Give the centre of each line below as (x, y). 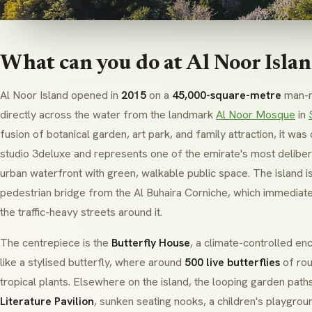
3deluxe (52, 154)
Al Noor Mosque (256, 115)
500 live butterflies (232, 262)
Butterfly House (151, 243)
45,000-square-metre (227, 95)
